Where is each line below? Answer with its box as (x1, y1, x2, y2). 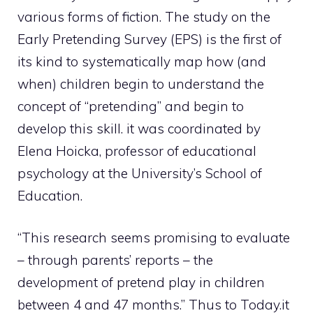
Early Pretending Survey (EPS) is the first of (17, 30, 282, 48)
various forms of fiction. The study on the (17, 8, 270, 25)
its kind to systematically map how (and (17, 52, 266, 70)
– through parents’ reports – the (17, 252, 213, 269)
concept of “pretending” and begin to (17, 97, 244, 115)
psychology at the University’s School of (17, 164, 262, 182)
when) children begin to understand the (17, 75, 264, 92)
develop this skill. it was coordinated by (17, 119, 261, 137)
